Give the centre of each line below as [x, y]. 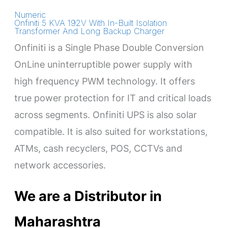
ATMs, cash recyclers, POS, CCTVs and [98, 148]
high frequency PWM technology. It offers [105, 81]
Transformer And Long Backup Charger [90, 31]
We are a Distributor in [88, 196]
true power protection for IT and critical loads [113, 98]
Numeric [30, 15]
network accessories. [60, 165]
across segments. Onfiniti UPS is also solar [106, 115]
